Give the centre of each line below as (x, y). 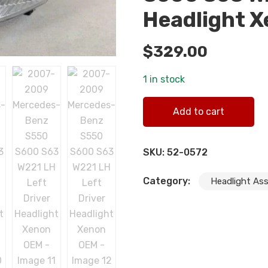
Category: (168, 181)
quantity (162, 120)
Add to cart (199, 112)
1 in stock (164, 80)
